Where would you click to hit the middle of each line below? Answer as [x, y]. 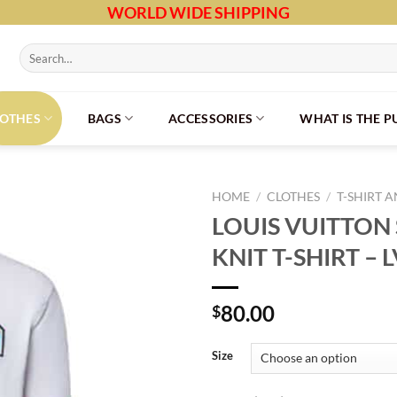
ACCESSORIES [211, 118]
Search [35, 51]
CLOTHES [294, 197]
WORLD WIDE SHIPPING [198, 12]
